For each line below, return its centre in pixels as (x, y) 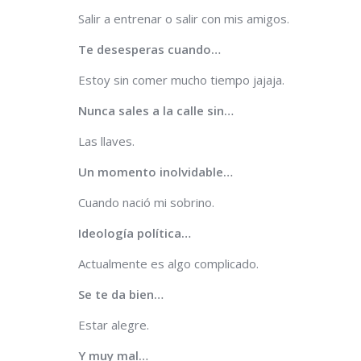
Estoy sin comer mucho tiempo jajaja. (181, 79)
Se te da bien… (122, 294)
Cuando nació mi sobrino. (146, 202)
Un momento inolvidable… (157, 171)
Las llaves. (106, 141)
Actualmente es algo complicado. (168, 263)
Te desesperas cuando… (149, 49)
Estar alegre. (114, 324)
